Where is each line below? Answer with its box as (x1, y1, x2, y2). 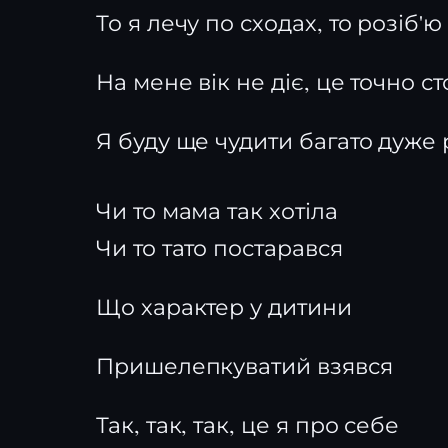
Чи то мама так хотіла (96, 196, 338, 225)
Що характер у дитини (96, 292, 352, 321)
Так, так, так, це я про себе (96, 410, 400, 439)
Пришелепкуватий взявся (96, 351, 393, 380)
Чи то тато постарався (96, 233, 343, 262)
